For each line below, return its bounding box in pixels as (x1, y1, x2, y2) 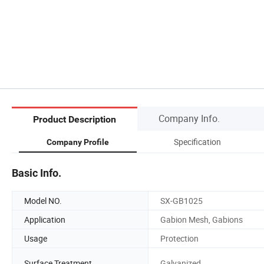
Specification (174, 136, 221, 147)
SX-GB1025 (160, 194, 203, 206)
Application (24, 213, 65, 225)
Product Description (33, 114, 116, 126)
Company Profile (47, 137, 109, 147)
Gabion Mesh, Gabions (160, 213, 243, 225)
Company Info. (159, 111, 220, 125)
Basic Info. (12, 166, 61, 179)
